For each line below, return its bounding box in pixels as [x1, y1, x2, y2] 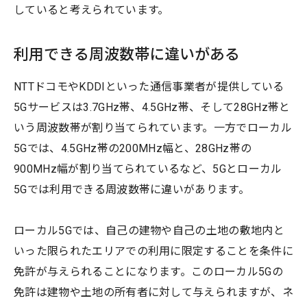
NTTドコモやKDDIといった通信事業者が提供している [14, 79, 284, 93]
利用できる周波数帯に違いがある [14, 45, 240, 63]
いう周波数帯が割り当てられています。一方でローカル [14, 121, 293, 134]
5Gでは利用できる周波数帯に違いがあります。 [14, 182, 250, 196]
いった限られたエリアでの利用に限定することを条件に [14, 244, 294, 258]
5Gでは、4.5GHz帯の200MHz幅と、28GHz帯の [14, 141, 252, 155]
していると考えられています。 [14, 3, 169, 16]
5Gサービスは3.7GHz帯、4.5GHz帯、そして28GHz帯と [14, 100, 291, 114]
